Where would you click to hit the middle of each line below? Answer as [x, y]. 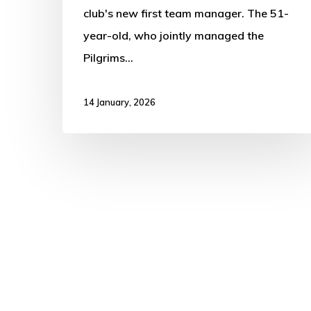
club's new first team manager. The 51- [186, 14]
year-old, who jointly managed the [174, 36]
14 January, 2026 [119, 102]
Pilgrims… [108, 58]
